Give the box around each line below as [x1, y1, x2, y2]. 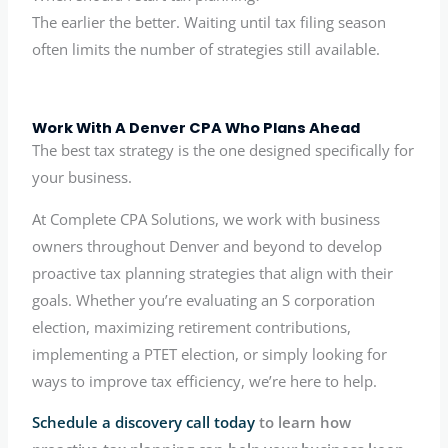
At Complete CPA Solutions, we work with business [32, 208, 381, 229]
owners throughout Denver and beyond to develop [32, 235, 383, 256]
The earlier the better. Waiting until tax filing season [32, 12, 387, 33]
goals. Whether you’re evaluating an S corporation [32, 289, 376, 310]
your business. [32, 167, 133, 188]
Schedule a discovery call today [32, 412, 256, 433]
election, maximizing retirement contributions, [32, 316, 352, 337]
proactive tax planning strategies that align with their [32, 262, 394, 283]
